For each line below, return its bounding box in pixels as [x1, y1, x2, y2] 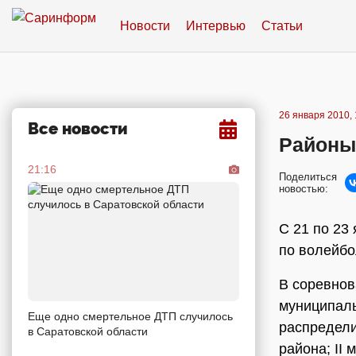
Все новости [28, 119, 128, 138]
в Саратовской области [28, 324, 148, 338]
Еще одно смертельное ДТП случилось [28, 309, 233, 323]
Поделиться [279, 171, 337, 183]
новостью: [279, 183, 328, 195]
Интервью [186, 18, 246, 33]
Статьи [261, 18, 303, 33]
